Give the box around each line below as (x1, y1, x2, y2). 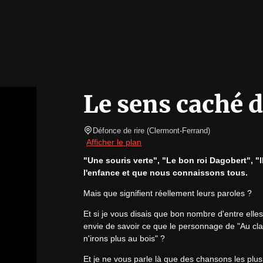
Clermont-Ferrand (149, 126, 208, 135)
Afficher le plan (86, 137, 141, 147)
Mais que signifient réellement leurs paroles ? (83, 188, 252, 198)
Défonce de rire (93, 126, 144, 135)
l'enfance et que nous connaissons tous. (83, 168, 248, 177)
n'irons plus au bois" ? (83, 234, 165, 243)
